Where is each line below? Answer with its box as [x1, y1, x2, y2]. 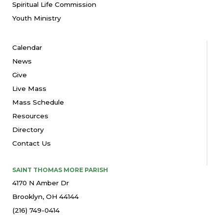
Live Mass [12, 84, 46, 92]
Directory [12, 125, 44, 133]
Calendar [12, 43, 42, 51]
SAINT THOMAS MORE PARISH [12, 166, 108, 174]
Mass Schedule [12, 98, 64, 106]
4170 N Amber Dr [12, 178, 69, 187]
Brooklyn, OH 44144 [12, 192, 79, 200]
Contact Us [12, 139, 51, 147]
